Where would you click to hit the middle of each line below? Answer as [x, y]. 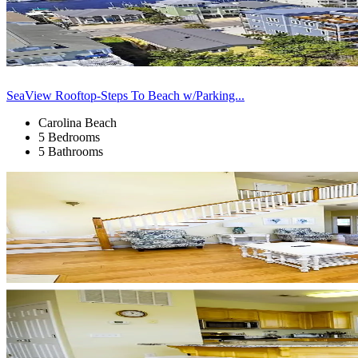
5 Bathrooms [71, 151]
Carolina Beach [78, 122]
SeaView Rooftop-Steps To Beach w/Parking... [125, 95]
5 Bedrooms [69, 137]
